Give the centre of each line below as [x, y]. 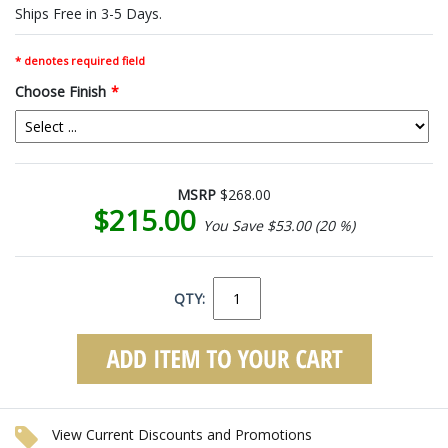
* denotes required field [80, 60]
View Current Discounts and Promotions [182, 434]
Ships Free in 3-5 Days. [88, 13]
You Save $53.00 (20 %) [279, 225]
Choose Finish [60, 91]
